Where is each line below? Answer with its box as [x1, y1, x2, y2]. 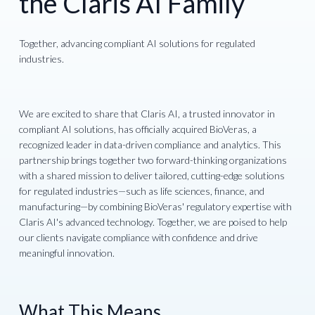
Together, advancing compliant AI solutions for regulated [19, 37, 256, 50]
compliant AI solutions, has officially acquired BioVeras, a [19, 123, 257, 136]
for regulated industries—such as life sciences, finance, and [19, 185, 265, 198]
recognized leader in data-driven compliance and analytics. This [19, 139, 282, 151]
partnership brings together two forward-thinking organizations [19, 154, 288, 167]
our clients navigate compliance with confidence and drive [19, 231, 259, 244]
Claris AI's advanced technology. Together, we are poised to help [19, 216, 288, 229]
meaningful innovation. [19, 247, 115, 259]
